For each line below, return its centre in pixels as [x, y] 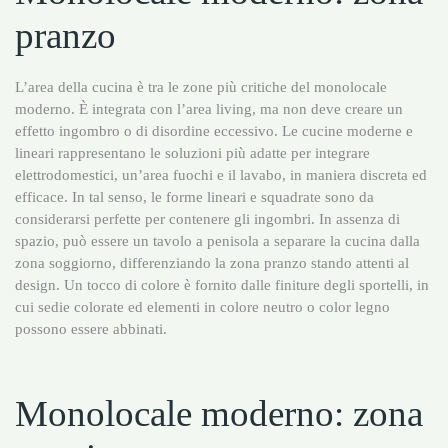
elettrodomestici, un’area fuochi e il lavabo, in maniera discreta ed [221, 174]
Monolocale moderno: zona [219, 414]
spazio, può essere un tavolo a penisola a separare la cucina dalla [217, 240]
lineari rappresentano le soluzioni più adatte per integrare [192, 152]
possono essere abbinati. [91, 328]
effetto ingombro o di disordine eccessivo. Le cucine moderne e [214, 130]
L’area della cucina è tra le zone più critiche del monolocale [201, 86]
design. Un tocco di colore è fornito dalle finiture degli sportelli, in [222, 284]
